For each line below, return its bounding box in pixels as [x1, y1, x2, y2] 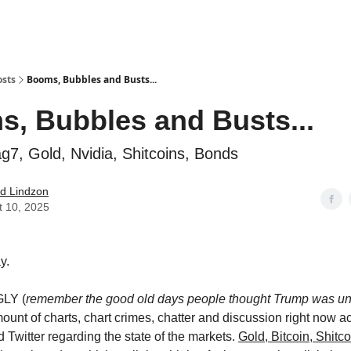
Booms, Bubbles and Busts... [27, 73, 157, 86]
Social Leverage [40, 18, 110, 29]
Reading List [177, 18, 231, 29]
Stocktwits [122, 18, 165, 29]
